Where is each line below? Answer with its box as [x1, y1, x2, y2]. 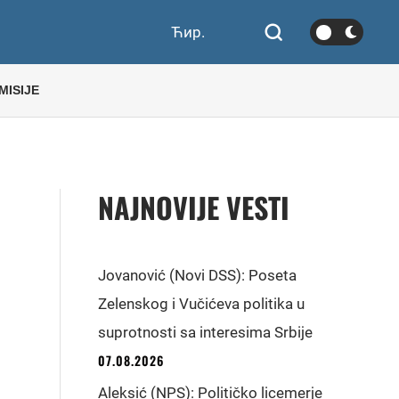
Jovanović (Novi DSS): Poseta [98, 266, 297, 284]
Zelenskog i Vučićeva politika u [98, 295, 305, 313]
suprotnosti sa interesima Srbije [98, 323, 313, 341]
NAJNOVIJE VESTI [98, 186, 290, 228]
